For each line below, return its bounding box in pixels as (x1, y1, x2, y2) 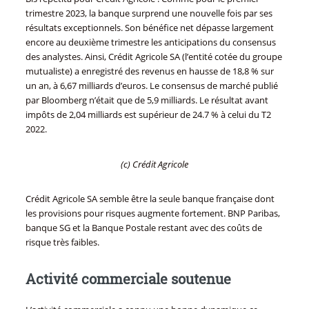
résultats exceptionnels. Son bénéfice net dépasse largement (25, 21, 274, 34)
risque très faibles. (25, 236, 99, 249)
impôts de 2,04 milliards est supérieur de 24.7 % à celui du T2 (25, 108, 271, 121)
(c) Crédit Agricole (121, 157, 188, 170)
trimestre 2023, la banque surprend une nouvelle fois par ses (25, 6, 272, 19)
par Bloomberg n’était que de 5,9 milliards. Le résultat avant (25, 93, 268, 106)
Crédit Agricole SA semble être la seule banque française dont (25, 192, 275, 206)
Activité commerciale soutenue (25, 270, 231, 288)
